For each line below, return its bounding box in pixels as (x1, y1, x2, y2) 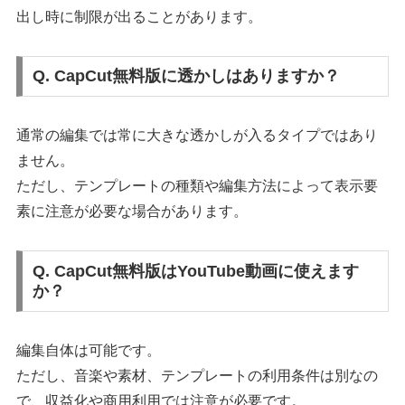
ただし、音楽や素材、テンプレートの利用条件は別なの (16, 367, 379, 383)
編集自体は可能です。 (16, 342, 162, 358)
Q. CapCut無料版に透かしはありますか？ (33, 67, 341, 86)
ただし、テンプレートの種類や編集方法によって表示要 (16, 178, 379, 194)
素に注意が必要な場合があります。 (16, 203, 249, 220)
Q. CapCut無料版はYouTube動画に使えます (33, 261, 360, 280)
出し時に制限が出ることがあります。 (16, 8, 263, 24)
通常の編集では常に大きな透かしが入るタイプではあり (16, 127, 379, 144)
